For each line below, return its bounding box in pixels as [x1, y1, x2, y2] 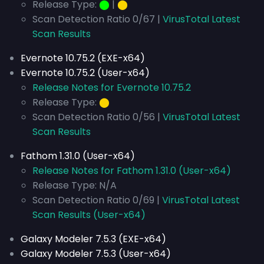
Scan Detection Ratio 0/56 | [32, 110, 163, 124]
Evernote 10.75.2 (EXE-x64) [21, 51, 145, 65]
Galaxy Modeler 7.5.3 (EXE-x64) [21, 232, 166, 246]
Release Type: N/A [32, 179, 117, 192]
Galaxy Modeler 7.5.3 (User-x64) [21, 247, 171, 260]
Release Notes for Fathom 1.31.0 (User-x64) [32, 164, 231, 177]
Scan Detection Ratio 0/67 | [32, 12, 163, 26]
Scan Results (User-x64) [32, 208, 146, 222]
